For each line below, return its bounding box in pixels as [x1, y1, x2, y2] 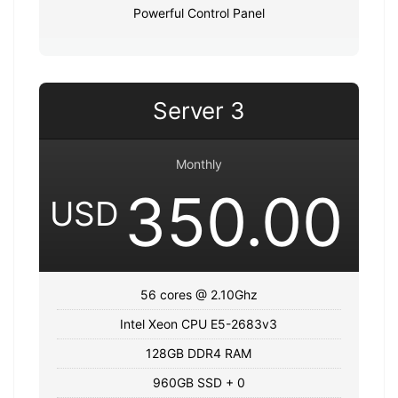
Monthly [175, 155, 222, 171]
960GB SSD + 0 [152, 374, 245, 390]
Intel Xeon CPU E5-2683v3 [120, 315, 278, 331]
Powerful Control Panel [132, 4, 265, 20]
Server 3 [152, 96, 245, 124]
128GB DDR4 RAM [146, 345, 252, 361]
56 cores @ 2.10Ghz [139, 286, 258, 302]
